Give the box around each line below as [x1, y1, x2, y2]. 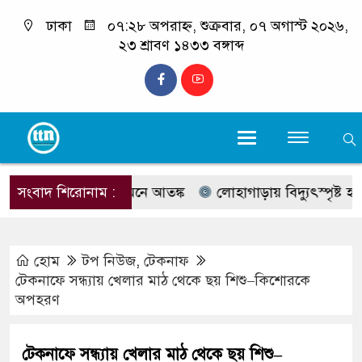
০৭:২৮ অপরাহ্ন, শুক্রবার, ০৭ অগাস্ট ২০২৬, [103, 17, 348, 35]
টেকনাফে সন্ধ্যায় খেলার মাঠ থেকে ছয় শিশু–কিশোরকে [15, 271, 310, 289]
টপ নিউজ [82, 252, 136, 270]
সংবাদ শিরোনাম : [18, 183, 116, 201]
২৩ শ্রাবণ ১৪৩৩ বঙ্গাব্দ [118, 36, 244, 54]
